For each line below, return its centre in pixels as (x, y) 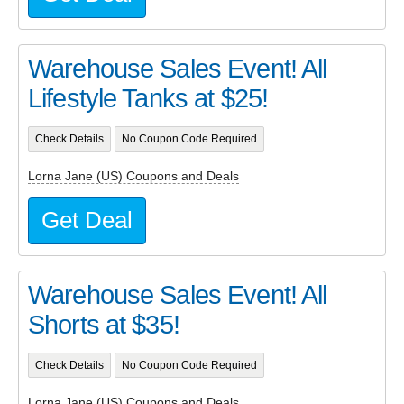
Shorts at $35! (104, 325)
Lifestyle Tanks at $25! (148, 99)
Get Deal (87, 220)
